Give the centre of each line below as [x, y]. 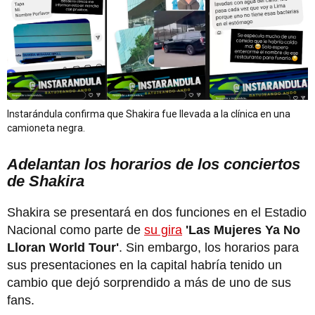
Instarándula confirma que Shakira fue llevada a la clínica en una [149, 114]
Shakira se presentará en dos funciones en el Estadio [157, 212]
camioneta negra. [46, 128]
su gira [163, 230]
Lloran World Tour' [63, 247]
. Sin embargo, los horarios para [209, 247]
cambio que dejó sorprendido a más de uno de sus [149, 282]
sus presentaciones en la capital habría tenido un [144, 265]
